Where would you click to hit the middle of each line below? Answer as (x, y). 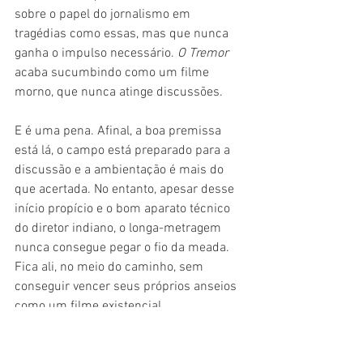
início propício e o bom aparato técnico (124, 209)
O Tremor (205, 53)
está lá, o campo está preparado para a (124, 150)
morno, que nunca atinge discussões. (119, 92)
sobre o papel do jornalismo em (104, 14)
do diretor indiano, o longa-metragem (120, 228)
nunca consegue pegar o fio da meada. (124, 248)
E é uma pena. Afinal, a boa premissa (120, 131)
